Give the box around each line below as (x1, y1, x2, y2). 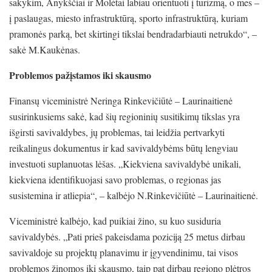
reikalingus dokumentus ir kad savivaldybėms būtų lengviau (9, 141, 238, 154)
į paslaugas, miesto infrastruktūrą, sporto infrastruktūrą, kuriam (9, 11, 248, 24)
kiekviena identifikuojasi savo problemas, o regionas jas (9, 172, 221, 186)
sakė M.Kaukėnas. (9, 42, 80, 56)
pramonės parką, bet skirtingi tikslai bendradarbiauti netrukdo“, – (9, 27, 257, 40)
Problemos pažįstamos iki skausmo (9, 67, 151, 82)
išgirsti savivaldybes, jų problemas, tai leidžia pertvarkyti (9, 125, 225, 138)
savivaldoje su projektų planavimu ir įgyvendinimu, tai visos (9, 245, 238, 259)
